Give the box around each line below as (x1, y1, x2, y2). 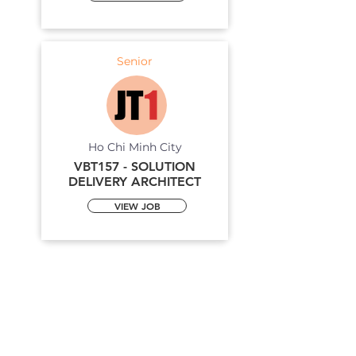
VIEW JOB (114, 199, 161, 212)
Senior (117, 54, 153, 68)
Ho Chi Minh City (87, 140, 182, 154)
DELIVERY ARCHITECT (68, 174, 201, 189)
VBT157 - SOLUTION (74, 159, 195, 174)
